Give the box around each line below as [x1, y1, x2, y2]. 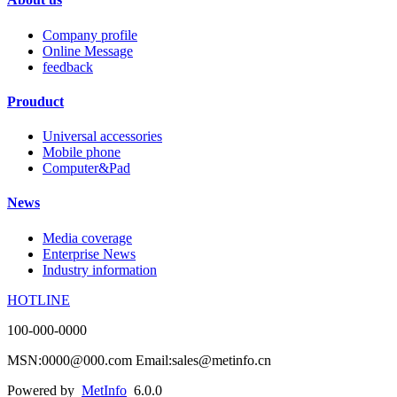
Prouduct [7, 93, 64, 109]
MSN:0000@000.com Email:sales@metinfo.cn [7, 352, 271, 368]
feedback [43, 58, 93, 74]
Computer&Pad [43, 160, 130, 176]
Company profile [43, 27, 137, 43]
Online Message [43, 43, 133, 58]
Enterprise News [43, 245, 136, 261]
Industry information [43, 261, 157, 277]
